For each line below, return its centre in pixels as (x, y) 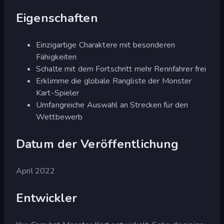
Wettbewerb (59, 117)
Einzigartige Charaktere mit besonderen (105, 45)
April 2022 (36, 171)
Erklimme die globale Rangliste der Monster (114, 81)
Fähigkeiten (56, 57)
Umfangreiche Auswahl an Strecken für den (112, 105)
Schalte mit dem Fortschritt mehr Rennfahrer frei (121, 69)
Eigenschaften (57, 18)
